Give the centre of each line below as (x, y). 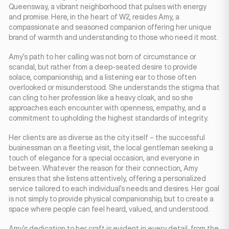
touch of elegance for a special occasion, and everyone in (104, 158)
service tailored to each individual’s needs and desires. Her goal (114, 189)
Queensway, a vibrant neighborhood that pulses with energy (108, 7)
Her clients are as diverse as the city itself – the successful (107, 138)
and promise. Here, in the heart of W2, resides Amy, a (94, 17)
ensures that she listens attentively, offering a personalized (107, 178)
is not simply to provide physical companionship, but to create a (111, 199)
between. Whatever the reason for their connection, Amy (103, 168)
